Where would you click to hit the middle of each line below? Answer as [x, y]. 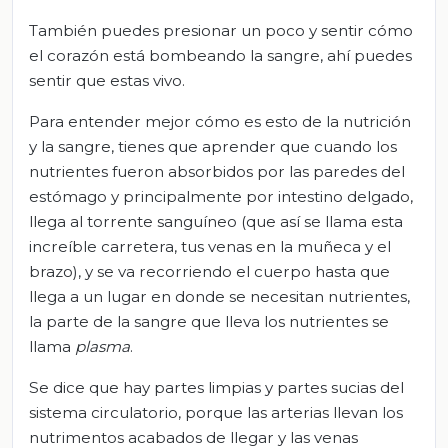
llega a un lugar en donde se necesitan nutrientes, [219, 296]
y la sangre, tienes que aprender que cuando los [213, 146]
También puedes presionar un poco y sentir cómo [221, 30]
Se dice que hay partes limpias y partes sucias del [216, 387]
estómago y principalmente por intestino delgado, [221, 196]
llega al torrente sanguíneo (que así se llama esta [216, 221]
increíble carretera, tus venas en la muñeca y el [210, 246]
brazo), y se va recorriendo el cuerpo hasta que [209, 271]
